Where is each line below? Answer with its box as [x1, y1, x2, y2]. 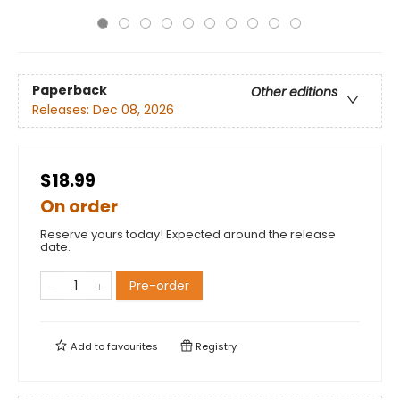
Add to [68, 339, 107, 354]
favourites [107, 339, 158, 354]
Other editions [251, 83, 337, 102]
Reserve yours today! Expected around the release [40, 226, 336, 243]
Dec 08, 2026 [93, 101, 174, 120]
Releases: [32, 101, 93, 120]
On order [40, 195, 118, 219]
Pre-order [129, 277, 189, 295]
